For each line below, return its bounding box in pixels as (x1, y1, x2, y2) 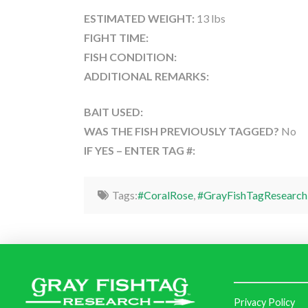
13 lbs (197, 11, 225, 25)
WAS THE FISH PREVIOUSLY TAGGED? (84, 124, 281, 137)
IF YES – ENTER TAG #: (84, 143, 195, 157)
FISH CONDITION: (84, 49, 177, 63)
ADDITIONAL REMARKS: (84, 69, 209, 82)
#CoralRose (137, 188, 193, 201)
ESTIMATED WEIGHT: (84, 11, 197, 25)
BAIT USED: (84, 104, 143, 118)
